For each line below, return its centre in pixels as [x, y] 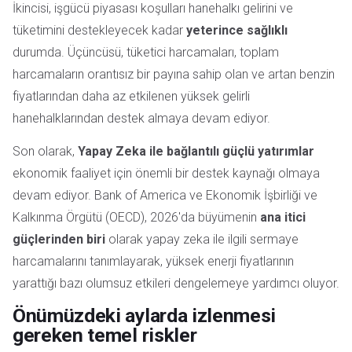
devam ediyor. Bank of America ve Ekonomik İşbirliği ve [165, 195]
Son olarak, [45, 151]
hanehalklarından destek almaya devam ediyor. [141, 118]
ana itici [283, 217]
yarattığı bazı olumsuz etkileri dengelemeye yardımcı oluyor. [176, 283]
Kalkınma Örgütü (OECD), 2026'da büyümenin [136, 217]
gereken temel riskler [105, 335]
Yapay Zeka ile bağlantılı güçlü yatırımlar [196, 151]
